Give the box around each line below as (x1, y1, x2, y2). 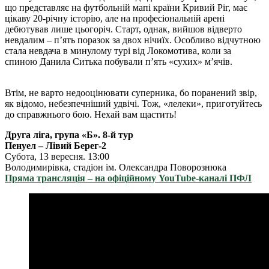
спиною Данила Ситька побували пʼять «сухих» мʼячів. (5, 56, 232, 67)
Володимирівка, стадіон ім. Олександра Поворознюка (5, 162, 226, 173)
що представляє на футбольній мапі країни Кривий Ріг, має (5, 2, 247, 13)
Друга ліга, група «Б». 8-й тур (5, 130, 133, 141)
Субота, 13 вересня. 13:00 (5, 151, 109, 162)
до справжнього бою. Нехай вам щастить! (5, 109, 177, 120)
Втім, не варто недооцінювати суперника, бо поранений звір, (5, 88, 257, 98)
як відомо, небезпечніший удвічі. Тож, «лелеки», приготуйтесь (5, 98, 262, 109)
